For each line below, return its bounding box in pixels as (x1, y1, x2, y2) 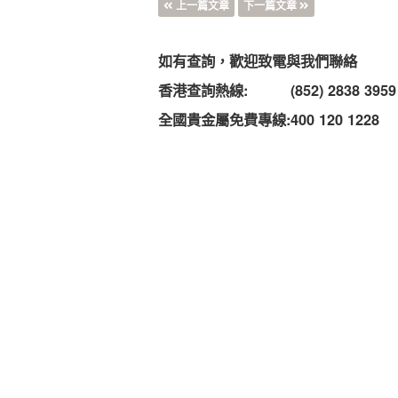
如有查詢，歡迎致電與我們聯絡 (158, 51, 358, 71)
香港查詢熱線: (158, 80, 249, 100)
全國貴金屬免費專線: (158, 109, 291, 130)
